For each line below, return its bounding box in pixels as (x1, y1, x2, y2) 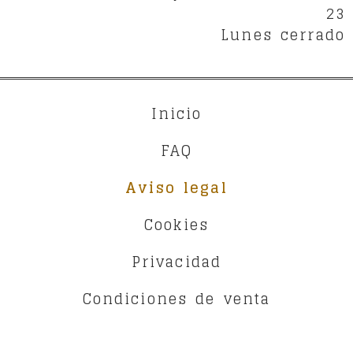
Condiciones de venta (82, 285, 271, 311)
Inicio (150, 100, 203, 126)
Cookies (143, 211, 210, 237)
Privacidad (131, 248, 222, 274)
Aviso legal (125, 174, 228, 200)
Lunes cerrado (221, 21, 345, 47)
